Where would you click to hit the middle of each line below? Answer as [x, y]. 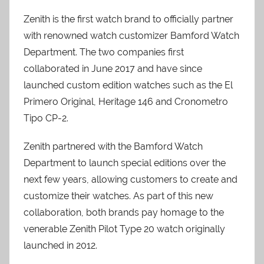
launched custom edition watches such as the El [128, 85]
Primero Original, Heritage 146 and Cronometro [126, 102]
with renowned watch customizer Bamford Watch [131, 36]
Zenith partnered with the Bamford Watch [113, 146]
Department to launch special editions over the [125, 163]
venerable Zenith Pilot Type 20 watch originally [124, 229]
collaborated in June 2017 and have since [113, 69]
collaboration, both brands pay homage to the [124, 212]
